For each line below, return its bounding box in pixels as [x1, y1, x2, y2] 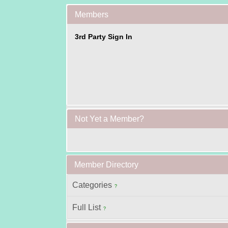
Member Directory [74, 160, 138, 169]
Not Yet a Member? [75, 115, 144, 123]
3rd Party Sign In [75, 33, 132, 41]
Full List [72, 203, 101, 212]
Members [75, 10, 108, 19]
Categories [72, 181, 112, 189]
